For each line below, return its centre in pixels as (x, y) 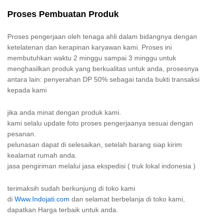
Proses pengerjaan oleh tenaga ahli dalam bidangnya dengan (102, 37)
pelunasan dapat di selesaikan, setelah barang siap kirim (95, 145)
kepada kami (27, 90)
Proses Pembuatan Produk (63, 14)
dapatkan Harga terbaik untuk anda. (63, 209)
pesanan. (22, 134)
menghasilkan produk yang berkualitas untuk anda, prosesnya (103, 69)
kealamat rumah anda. (42, 155)
